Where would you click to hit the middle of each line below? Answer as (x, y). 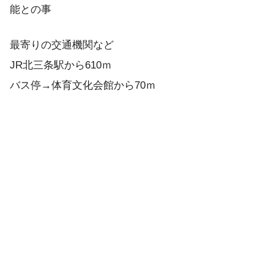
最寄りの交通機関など (62, 45)
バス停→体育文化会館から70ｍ (83, 86)
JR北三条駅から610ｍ (61, 65)
